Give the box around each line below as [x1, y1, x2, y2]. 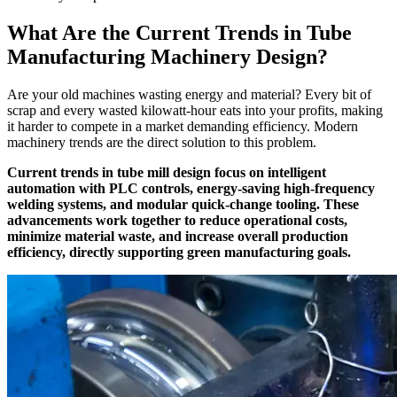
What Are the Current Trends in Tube [7, 20, 352, 44]
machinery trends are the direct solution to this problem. [7, 134, 316, 150]
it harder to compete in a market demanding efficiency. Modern [7, 118, 358, 134]
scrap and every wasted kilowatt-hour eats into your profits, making [7, 102, 383, 118]
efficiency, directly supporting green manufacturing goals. [7, 244, 351, 260]
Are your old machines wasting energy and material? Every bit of [7, 86, 371, 102]
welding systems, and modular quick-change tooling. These [7, 196, 359, 212]
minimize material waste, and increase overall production [7, 228, 348, 244]
